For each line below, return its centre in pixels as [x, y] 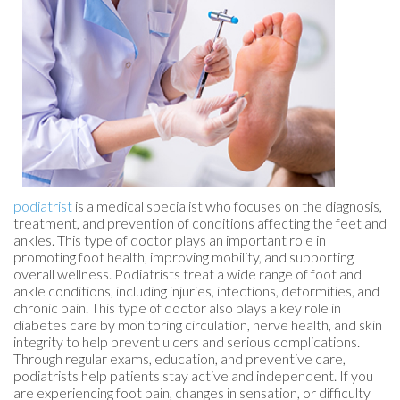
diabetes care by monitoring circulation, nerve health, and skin [198, 324]
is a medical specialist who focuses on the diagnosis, [227, 205]
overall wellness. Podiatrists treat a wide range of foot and [187, 273]
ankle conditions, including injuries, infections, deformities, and [196, 290]
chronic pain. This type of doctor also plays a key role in [177, 307]
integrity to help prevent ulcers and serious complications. [187, 341]
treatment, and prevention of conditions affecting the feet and [200, 222]
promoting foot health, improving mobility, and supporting [183, 256]
